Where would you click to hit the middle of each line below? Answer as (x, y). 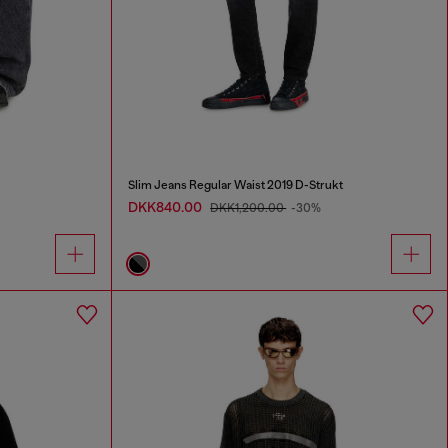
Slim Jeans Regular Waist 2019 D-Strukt (236, 184)
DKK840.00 (167, 206)
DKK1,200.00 (248, 207)
